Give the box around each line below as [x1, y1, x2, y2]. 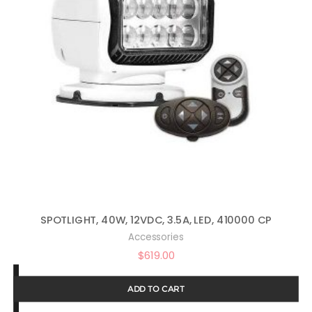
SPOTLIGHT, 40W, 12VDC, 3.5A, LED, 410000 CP [40, 212, 272, 227]
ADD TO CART [127, 283, 185, 294]
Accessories [128, 230, 184, 244]
